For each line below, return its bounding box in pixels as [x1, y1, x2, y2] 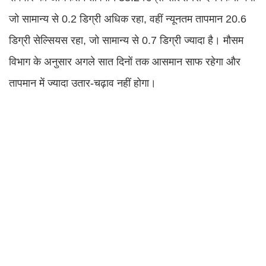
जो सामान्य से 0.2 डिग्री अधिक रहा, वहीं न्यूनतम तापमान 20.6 [9, 12, 246, 25]
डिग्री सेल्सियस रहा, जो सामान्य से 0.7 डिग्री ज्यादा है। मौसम [9, 34, 243, 46]
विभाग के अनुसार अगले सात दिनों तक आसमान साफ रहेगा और [9, 55, 240, 68]
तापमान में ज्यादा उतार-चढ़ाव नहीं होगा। [9, 77, 156, 89]
